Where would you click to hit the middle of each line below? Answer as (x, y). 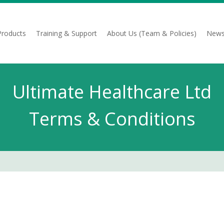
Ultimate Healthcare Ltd (112, 92)
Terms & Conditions (112, 119)
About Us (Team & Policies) (152, 33)
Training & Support (66, 33)
